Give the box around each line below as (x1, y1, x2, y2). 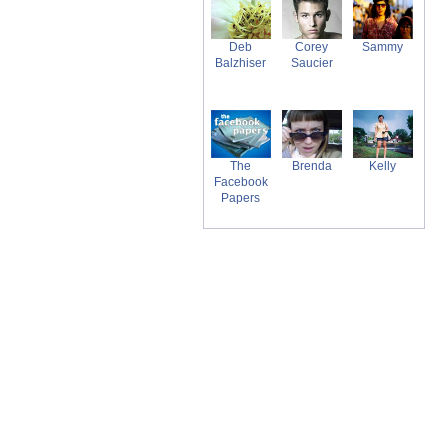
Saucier (290, 56, 333, 70)
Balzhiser (215, 56, 266, 70)
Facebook (213, 175, 268, 189)
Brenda (291, 159, 332, 173)
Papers (221, 191, 260, 205)
